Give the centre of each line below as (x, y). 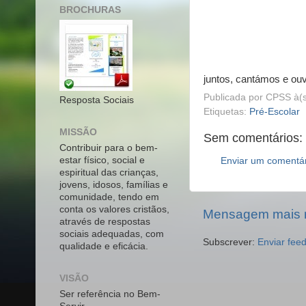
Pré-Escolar (275, 112)
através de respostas (105, 221)
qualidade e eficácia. (104, 246)
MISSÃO (78, 132)
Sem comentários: (253, 138)
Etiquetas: (226, 112)
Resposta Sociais (97, 100)
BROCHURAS (90, 10)
